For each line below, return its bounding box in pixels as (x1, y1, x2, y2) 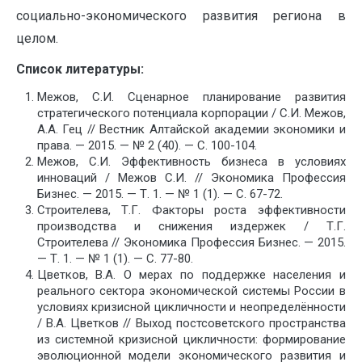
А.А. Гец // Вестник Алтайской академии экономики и (36, 122, 346, 137)
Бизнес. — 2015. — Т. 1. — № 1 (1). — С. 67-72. (36, 187, 283, 202)
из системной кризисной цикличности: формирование (36, 332, 346, 347)
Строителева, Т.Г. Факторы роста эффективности (36, 203, 346, 218)
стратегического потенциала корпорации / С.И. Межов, (36, 106, 346, 121)
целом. (16, 31, 58, 47)
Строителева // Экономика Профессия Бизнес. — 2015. (36, 235, 346, 250)
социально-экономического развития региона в (16, 8, 346, 24)
